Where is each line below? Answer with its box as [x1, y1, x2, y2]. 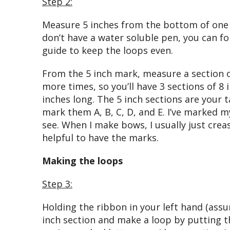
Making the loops [42, 154, 123, 167]
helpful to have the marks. [42, 131, 159, 144]
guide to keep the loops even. [42, 44, 173, 56]
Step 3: [42, 177, 72, 190]
